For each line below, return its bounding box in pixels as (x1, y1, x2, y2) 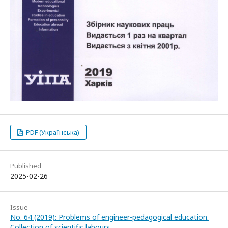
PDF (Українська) (24, 127, 80, 137)
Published (10, 161, 41, 170)
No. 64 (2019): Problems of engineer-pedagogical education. (10, 212, 209, 222)
